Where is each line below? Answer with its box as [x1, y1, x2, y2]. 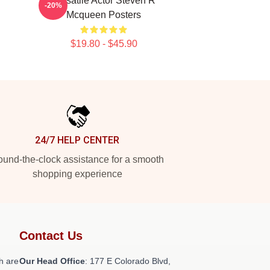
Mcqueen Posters [66, 10, 141, 20]
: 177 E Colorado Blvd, [85, 256, 171, 266]
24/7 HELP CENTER [35, 134, 119, 146]
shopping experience [32, 169, 122, 179]
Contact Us [19, 229, 83, 242]
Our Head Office [19, 256, 85, 266]
